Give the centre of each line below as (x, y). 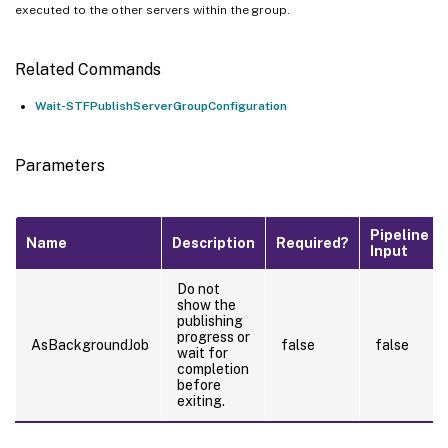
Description (213, 242)
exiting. (201, 400)
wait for (202, 352)
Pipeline (399, 234)
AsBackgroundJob (90, 344)
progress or (213, 336)
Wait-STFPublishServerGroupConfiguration (161, 105)
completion (213, 368)
